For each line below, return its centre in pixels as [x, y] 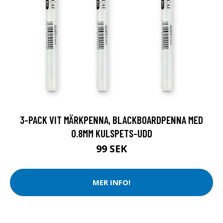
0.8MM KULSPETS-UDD [111, 133]
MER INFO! [111, 182]
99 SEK [111, 148]
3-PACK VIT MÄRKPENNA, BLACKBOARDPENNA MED [111, 119]
